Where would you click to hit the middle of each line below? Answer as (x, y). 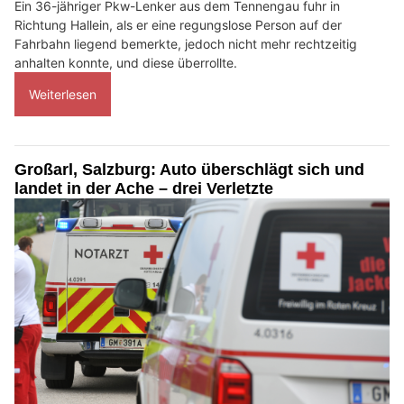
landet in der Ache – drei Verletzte (144, 188)
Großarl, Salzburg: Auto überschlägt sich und (189, 169)
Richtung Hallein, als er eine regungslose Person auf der (178, 24)
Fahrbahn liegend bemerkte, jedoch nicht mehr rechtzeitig (186, 43)
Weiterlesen (63, 94)
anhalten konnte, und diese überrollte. (126, 62)
